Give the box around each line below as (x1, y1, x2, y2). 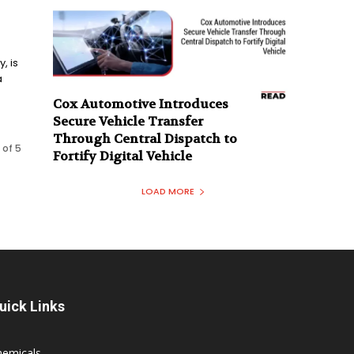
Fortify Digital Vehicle (53, 148, 193, 165)
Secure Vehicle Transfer (53, 113, 204, 130)
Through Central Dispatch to (53, 130, 238, 148)
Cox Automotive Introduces (53, 96, 229, 113)
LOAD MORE (141, 185, 194, 198)
